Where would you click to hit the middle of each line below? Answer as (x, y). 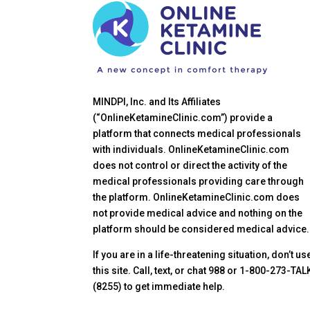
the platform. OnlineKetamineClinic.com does (197, 198)
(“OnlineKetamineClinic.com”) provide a (183, 118)
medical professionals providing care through (199, 182)
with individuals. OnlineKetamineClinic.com (191, 150)
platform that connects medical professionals (197, 134)
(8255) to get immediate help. (159, 287)
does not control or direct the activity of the (190, 166)
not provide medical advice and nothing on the (198, 213)
